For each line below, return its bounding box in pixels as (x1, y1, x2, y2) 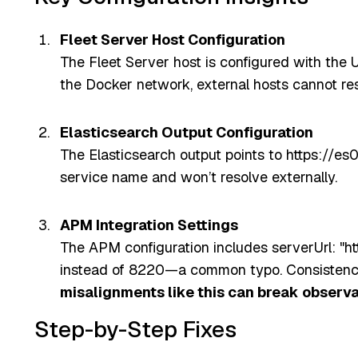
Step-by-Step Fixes (34, 314, 237, 344)
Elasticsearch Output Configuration (59, 122, 313, 141)
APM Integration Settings (59, 215, 238, 234)
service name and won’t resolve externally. (59, 167, 337, 186)
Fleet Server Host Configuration (59, 30, 285, 49)
